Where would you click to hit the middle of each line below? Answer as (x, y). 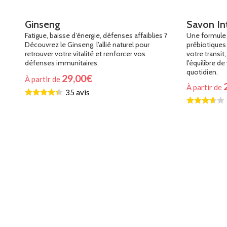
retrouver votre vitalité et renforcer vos (85, 54)
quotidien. (202, 72)
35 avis (77, 92)
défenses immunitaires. (62, 63)
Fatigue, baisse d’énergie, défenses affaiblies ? (96, 36)
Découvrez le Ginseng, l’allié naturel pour (87, 45)
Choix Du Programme (62, 94)
